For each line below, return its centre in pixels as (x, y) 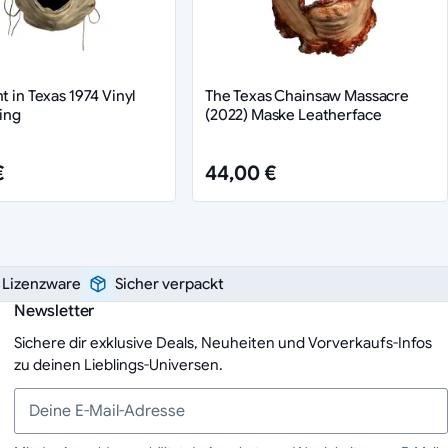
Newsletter (54, 311)
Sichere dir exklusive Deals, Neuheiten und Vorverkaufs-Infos (222, 343)
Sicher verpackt (169, 284)
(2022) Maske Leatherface (293, 115)
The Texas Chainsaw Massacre (307, 96)
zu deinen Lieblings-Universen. (118, 365)
